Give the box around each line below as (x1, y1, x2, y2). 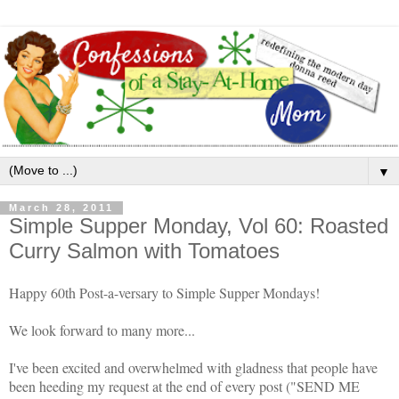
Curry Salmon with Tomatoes (9, 238, 280, 263)
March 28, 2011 (9, 202, 114, 214)
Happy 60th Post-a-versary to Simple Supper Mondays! (9, 283, 320, 303)
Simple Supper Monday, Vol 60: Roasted (9, 213, 388, 238)
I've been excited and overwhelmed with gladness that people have (9, 358, 378, 378)
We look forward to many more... (9, 321, 195, 340)
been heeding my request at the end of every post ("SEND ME (9, 377, 360, 396)
